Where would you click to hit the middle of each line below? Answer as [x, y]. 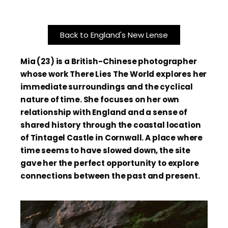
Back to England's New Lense [114, 35]
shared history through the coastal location [111, 125]
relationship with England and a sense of [104, 112]
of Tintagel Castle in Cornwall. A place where [112, 138]
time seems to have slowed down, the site [105, 150]
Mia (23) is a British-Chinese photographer [109, 61]
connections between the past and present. [110, 176]
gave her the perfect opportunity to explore [110, 163]
